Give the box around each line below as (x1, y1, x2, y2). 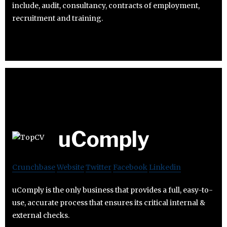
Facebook (113, 163, 147, 172)
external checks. (12, 211, 69, 220)
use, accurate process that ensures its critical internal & (12, 198, 205, 208)
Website (57, 163, 84, 172)
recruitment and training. (12, 14, 103, 23)
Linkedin (149, 163, 181, 172)
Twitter (86, 163, 111, 172)
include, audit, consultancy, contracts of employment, (12, 1, 200, 11)
